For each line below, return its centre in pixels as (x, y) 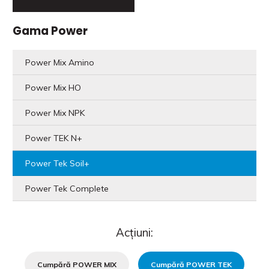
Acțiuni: (134, 232)
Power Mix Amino (60, 62)
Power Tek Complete (67, 188)
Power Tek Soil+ (57, 163)
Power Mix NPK (55, 113)
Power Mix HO (53, 87)
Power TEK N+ (54, 138)
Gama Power (50, 31)
